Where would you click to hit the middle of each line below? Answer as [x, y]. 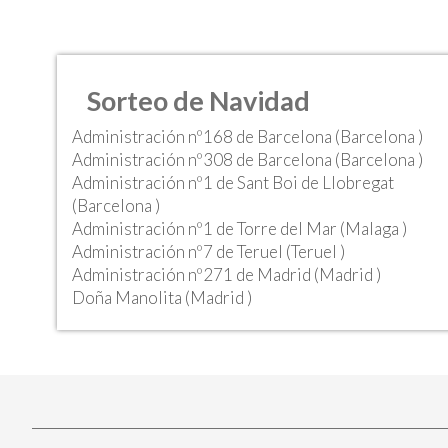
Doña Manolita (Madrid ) [162, 297]
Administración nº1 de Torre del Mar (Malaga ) [239, 228]
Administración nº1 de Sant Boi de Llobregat [233, 182]
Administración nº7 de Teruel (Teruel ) [208, 251]
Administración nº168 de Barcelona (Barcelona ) [247, 136]
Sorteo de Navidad [198, 100]
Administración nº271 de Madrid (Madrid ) [226, 274]
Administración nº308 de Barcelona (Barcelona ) [247, 159]
